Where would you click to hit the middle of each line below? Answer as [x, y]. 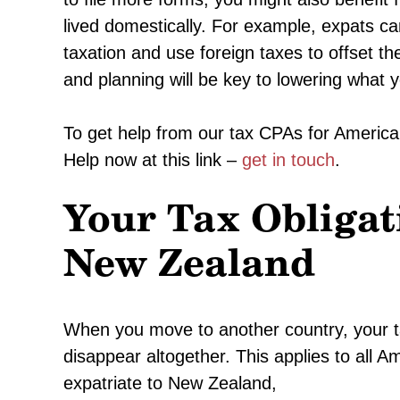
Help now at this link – [153, 160]
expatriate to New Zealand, [170, 383]
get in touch [288, 160]
